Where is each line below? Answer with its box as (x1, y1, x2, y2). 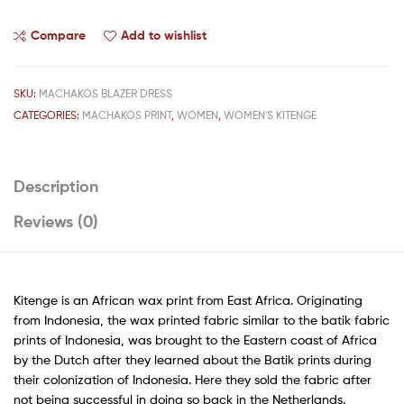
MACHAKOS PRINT (82, 107, 171, 122)
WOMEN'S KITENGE (224, 107, 317, 122)
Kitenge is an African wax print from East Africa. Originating (14, 292, 363, 308)
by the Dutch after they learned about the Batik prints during (14, 352, 372, 368)
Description (14, 176, 98, 197)
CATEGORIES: (14, 107, 82, 122)
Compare (31, 26, 86, 43)
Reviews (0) (14, 211, 98, 233)
